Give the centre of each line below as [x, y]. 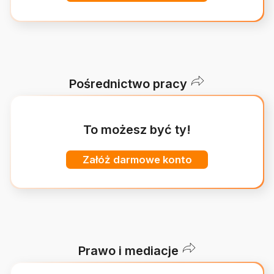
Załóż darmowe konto [137, 159]
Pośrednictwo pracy [128, 83]
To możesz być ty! [137, 130]
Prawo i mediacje [128, 250]
